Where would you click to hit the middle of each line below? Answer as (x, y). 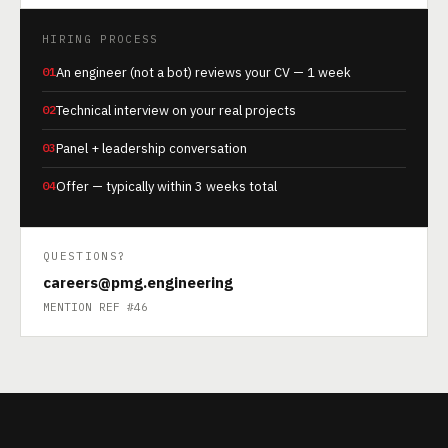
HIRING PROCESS (100, 39)
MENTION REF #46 (95, 307)
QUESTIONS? (85, 256)
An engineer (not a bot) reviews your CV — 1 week (203, 72)
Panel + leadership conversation (151, 148)
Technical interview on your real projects (176, 110)
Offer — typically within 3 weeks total (166, 186)
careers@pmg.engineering (138, 282)
